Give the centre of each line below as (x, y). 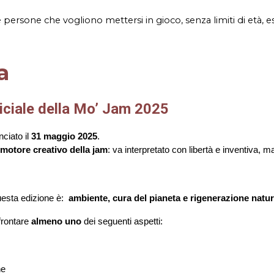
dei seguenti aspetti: (122, 221)
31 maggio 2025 (65, 136)
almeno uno (57, 221)
